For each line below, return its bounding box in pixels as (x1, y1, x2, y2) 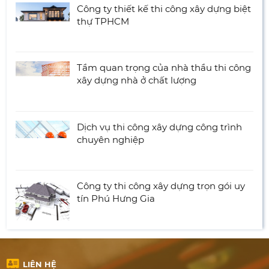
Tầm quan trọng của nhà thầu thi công (77, 62, 252, 74)
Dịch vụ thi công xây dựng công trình (77, 121, 243, 133)
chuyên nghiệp (77, 133, 145, 145)
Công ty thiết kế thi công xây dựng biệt (77, 2, 252, 14)
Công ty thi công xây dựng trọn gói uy (77, 180, 246, 192)
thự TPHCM (77, 15, 130, 27)
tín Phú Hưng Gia (77, 193, 156, 205)
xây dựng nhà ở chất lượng (77, 74, 197, 86)
